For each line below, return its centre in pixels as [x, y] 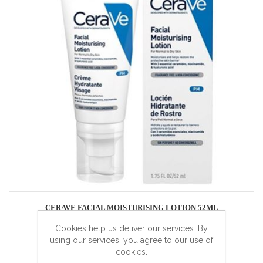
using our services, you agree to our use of [131, 240]
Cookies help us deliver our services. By [131, 228]
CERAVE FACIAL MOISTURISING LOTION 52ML [131, 207]
